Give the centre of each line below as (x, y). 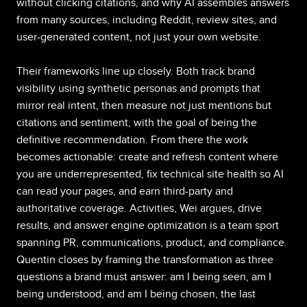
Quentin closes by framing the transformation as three (145, 260)
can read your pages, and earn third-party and (125, 192)
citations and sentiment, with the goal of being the (137, 123)
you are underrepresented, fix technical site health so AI (150, 174)
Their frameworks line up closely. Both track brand (136, 72)
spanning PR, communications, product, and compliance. (152, 243)
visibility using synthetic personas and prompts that (138, 89)
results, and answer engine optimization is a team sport (148, 226)
